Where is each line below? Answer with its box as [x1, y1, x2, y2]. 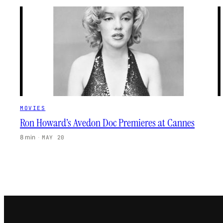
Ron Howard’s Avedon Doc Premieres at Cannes [20, 115, 195, 130]
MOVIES [20, 105, 46, 111]
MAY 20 [42, 134, 65, 141]
